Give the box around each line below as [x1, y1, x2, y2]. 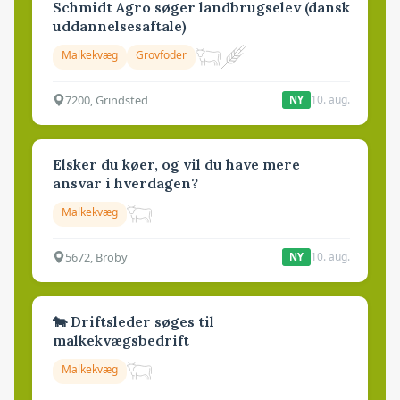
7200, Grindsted [65, 91, 148, 108]
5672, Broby [65, 248, 128, 265]
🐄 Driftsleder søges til [53, 312, 214, 331]
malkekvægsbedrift [53, 331, 189, 350]
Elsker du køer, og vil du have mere [53, 155, 300, 174]
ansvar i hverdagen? [53, 174, 198, 193]
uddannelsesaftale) [53, 17, 187, 36]
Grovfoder [136, 47, 187, 63]
